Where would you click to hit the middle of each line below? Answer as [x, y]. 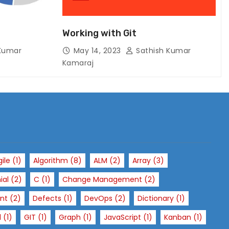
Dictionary [156, 198]
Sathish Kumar [162, 51]
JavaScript [122, 217]
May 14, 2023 [98, 51]
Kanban [178, 217]
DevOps [98, 198]
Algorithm [51, 161]
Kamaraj [78, 63]
